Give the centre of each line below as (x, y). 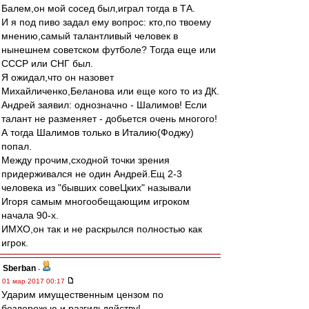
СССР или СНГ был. (47, 63)
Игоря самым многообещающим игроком (96, 201)
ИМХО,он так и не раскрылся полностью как (102, 229)
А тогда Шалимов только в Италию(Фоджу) (98, 132)
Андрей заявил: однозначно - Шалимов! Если (104, 105)
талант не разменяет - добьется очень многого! (109, 119)
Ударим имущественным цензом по (82, 295)
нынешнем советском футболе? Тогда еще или (109, 50)
